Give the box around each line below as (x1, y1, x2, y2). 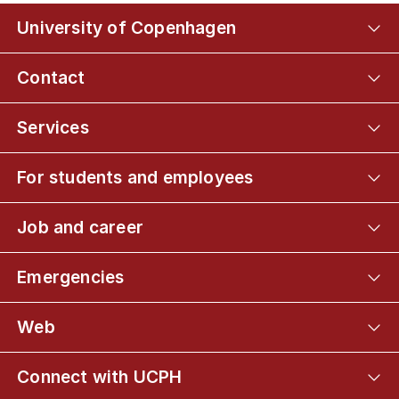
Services (17, 117, 89, 138)
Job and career (17, 216, 143, 238)
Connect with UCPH (17, 366, 183, 387)
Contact (17, 67, 85, 88)
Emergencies (17, 266, 125, 288)
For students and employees (17, 167, 254, 188)
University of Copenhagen (17, 17, 236, 38)
